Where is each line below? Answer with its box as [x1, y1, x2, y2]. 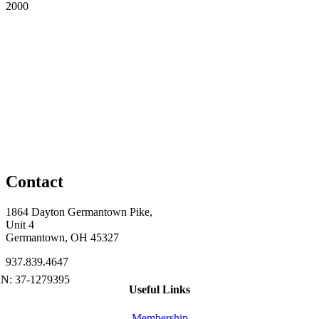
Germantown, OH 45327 [6, 231, 119, 244]
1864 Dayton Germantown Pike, [6, 206, 152, 219]
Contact [6, 172, 63, 192]
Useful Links [129, 283, 190, 296]
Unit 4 [6, 219, 34, 231]
